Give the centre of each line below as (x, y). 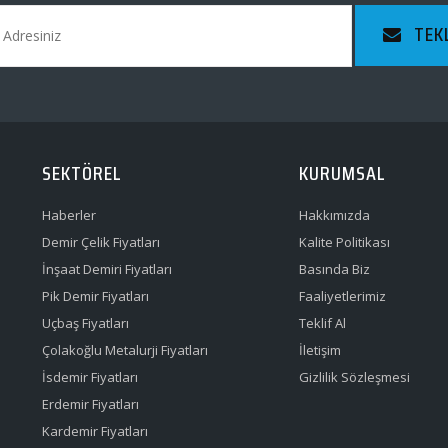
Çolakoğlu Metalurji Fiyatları (125, 350)
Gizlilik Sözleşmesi (354, 377)
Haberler (69, 215)
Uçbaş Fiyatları (86, 323)
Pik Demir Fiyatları (96, 296)
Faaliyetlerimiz (342, 296)
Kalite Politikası (344, 242)
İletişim (319, 350)
